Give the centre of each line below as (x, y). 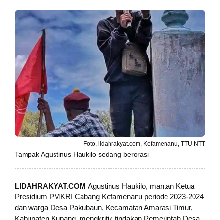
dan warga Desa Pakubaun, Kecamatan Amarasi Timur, (104, 208)
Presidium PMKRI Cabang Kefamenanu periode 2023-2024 (109, 197)
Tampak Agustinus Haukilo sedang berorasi (82, 154)
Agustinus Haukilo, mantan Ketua (141, 186)
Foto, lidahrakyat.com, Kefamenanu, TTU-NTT (144, 144)
